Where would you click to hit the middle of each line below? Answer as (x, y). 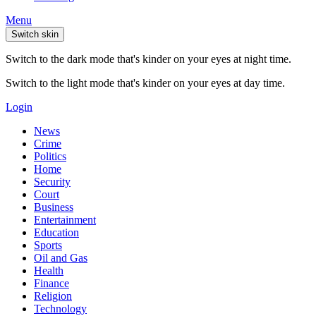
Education (56, 232)
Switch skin (35, 34)
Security (52, 182)
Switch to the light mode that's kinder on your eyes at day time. (145, 83)
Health (49, 271)
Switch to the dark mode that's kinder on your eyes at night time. (148, 59)
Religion (53, 296)
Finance (51, 283)
